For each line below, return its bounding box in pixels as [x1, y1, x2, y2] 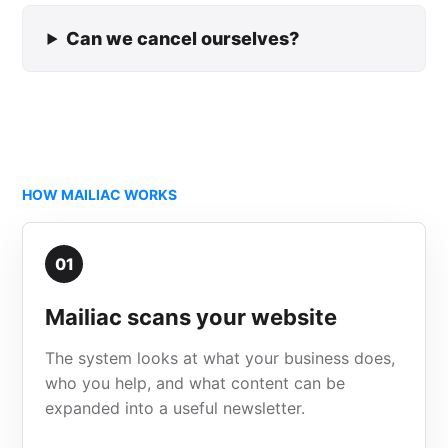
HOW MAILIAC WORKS [22, 186, 178, 203]
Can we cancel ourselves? [66, 28, 300, 49]
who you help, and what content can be [45, 373, 346, 393]
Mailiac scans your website [45, 304, 338, 330]
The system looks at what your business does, [45, 348, 396, 368]
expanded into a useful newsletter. [45, 398, 306, 418]
